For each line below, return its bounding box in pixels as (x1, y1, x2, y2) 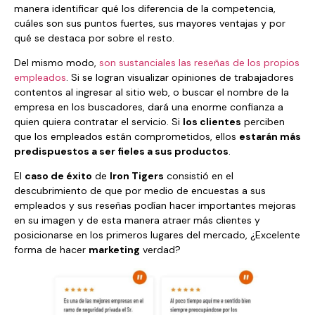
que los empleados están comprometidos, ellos (14, 130, 239, 143)
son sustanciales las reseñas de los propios (99, 56, 300, 70)
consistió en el (164, 169, 233, 183)
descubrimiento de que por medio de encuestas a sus (14, 184, 266, 198)
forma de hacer (14, 243, 89, 257)
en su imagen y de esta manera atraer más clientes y (14, 214, 260, 227)
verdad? (140, 243, 181, 257)
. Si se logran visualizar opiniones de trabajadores (66, 71, 294, 84)
